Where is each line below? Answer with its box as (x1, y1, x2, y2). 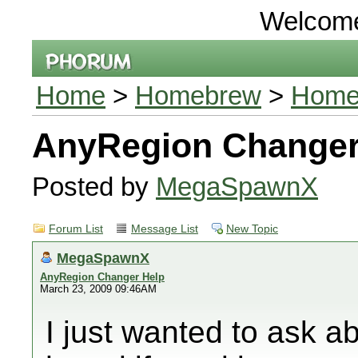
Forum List (49, 223, 103, 235)
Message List (131, 223, 198, 235)
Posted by (32, 172, 156, 201)
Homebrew (135, 81, 261, 110)
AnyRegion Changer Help (40, 271, 165, 283)
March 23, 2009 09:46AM (40, 283, 157, 295)
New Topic (226, 223, 278, 235)
